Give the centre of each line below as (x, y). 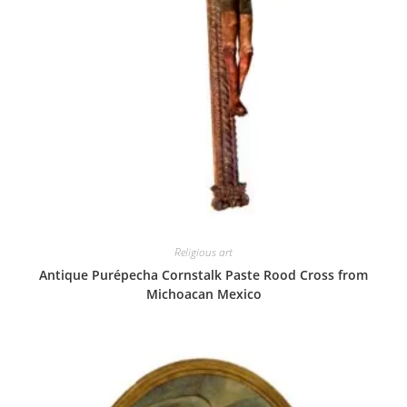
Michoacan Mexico (203, 293)
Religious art (203, 252)
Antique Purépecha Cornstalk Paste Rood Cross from (203, 274)
